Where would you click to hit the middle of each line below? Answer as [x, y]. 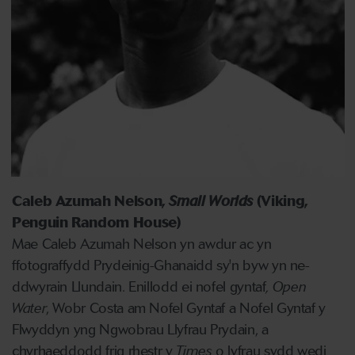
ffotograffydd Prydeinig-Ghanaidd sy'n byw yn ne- [161, 265]
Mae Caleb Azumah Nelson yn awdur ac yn [142, 244]
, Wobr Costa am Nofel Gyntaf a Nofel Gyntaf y [186, 308]
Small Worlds [211, 201]
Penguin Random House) [97, 223]
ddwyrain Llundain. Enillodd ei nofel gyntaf [139, 287]
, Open [286, 287]
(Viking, [281, 201]
